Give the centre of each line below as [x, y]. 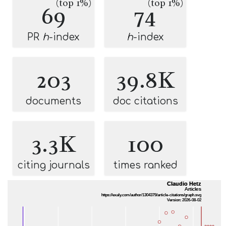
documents [53, 101]
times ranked [145, 165]
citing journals [53, 165]
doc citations [145, 101]
